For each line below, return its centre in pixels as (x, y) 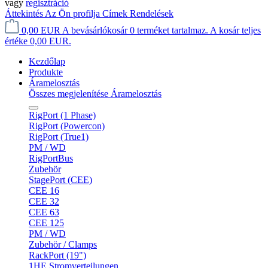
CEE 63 (44, 212)
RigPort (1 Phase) (62, 115)
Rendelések (152, 13)
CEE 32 (44, 201)
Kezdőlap (47, 61)
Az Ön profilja (74, 13)
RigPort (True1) (59, 137)
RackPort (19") (57, 255)
